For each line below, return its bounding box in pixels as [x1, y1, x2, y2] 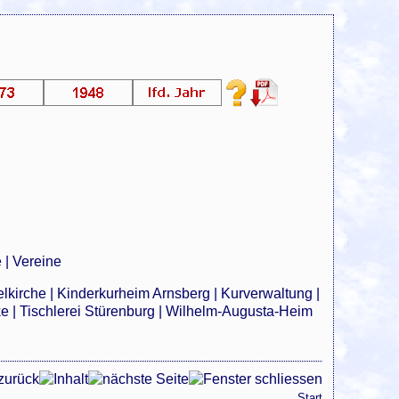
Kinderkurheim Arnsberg [57, 286, 211, 302]
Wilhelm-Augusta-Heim [166, 304, 313, 320]
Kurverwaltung [221, 286, 313, 302]
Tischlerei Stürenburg [20, 304, 156, 320]
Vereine [12, 254, 62, 270]
